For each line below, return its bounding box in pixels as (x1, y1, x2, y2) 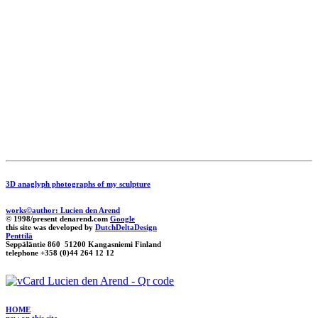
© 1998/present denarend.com (6, 214, 110, 224)
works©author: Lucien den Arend (6, 206, 120, 215)
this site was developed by (6, 223, 95, 232)
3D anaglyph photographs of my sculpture (6, 180, 150, 189)
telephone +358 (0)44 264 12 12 (6, 248, 114, 258)
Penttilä (6, 231, 33, 241)
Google (110, 214, 135, 224)
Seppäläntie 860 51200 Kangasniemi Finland (6, 240, 161, 249)
